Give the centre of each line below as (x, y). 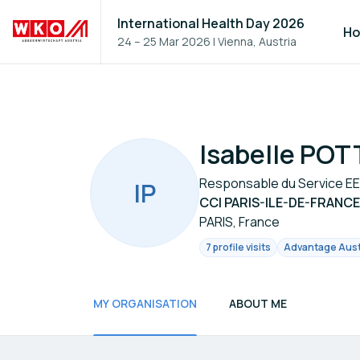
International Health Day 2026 (211, 23)
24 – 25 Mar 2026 (164, 41)
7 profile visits (238, 247)
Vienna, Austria (258, 41)
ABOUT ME (258, 303)
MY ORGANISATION (145, 303)
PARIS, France (239, 222)
